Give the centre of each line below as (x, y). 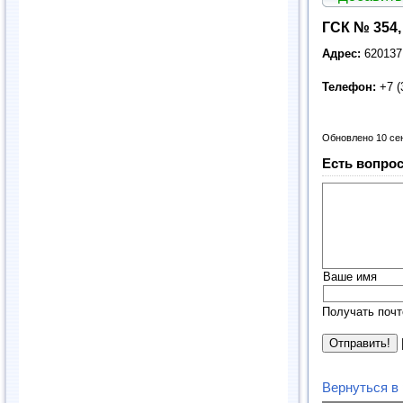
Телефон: (349, 87)
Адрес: (341, 54)
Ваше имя (350, 277)
